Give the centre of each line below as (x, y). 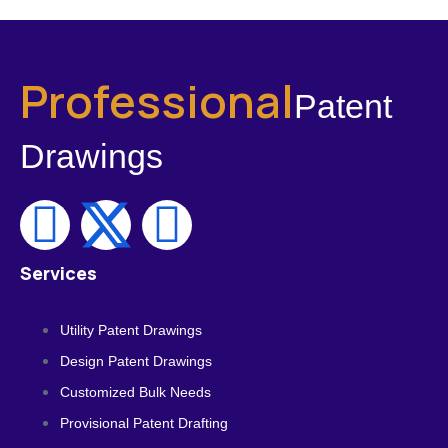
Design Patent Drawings (136, 361)
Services (58, 273)
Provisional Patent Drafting (144, 423)
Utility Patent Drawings (131, 330)
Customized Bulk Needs (135, 392)
